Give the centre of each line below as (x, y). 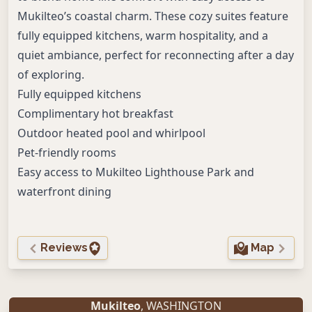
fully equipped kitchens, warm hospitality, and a (143, 36)
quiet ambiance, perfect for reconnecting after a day (156, 55)
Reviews (64, 248)
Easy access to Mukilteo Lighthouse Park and (136, 172)
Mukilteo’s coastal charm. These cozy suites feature (153, 16)
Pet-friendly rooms (67, 153)
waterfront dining (64, 192)
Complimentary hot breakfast (95, 114)
